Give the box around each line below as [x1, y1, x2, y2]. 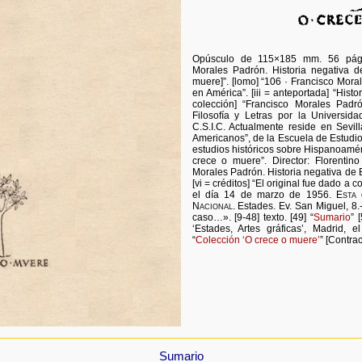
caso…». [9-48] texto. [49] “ [192, 211, 314, 223]
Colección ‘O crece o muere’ [195, 234, 320, 246]
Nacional [192, 200, 233, 212]
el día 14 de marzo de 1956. [192, 188, 336, 200]
